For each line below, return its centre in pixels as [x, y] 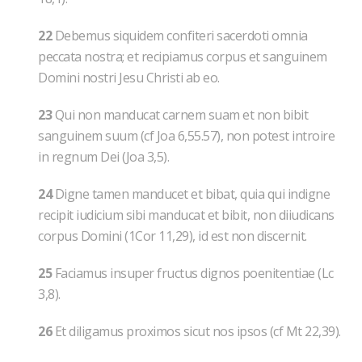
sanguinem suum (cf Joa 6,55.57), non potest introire [186, 136]
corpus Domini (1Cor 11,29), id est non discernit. [173, 236]
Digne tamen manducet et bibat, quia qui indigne [191, 194]
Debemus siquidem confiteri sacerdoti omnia [180, 36]
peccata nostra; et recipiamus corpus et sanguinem [183, 57]
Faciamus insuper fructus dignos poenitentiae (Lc [193, 273]
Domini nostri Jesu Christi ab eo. [129, 78]
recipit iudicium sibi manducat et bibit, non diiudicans [186, 215]
